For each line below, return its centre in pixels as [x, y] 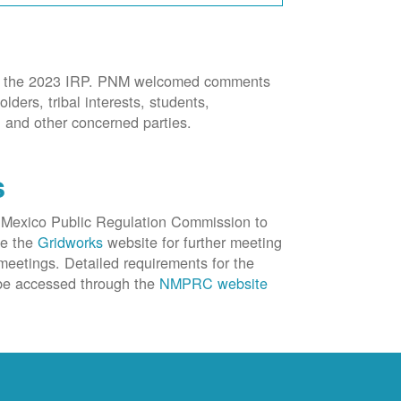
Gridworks [73, 242]
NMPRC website [214, 283]
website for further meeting [195, 242]
